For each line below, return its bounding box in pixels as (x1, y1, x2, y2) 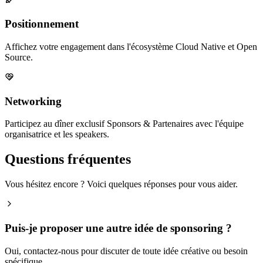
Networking (5, 95, 62, 107)
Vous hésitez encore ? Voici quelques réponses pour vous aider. (5, 179, 238, 190)
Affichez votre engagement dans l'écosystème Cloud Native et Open (5, 41, 257, 52)
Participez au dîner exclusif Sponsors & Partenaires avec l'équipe (5, 119, 244, 129)
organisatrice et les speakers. (5, 129, 109, 140)
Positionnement (5, 18, 79, 31)
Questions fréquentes (5, 151, 131, 167)
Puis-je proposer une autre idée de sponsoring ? (5, 221, 232, 234)
